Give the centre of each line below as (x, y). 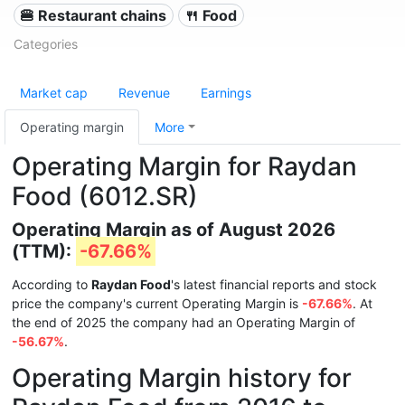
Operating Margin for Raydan (184, 166)
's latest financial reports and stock (274, 284)
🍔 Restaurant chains (94, 15)
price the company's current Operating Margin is (157, 303)
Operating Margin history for (182, 378)
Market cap (54, 93)
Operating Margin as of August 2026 (174, 230)
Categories (46, 44)
